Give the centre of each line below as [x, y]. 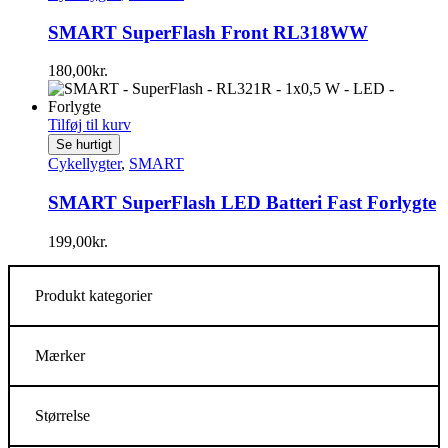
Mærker [60, 355]
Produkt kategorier [93, 295]
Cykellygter [84, 164]
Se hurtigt [84, 145]
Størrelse [62, 415]
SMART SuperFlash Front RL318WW [208, 32]
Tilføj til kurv [89, 125]
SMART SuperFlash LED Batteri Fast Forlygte [242, 203]
